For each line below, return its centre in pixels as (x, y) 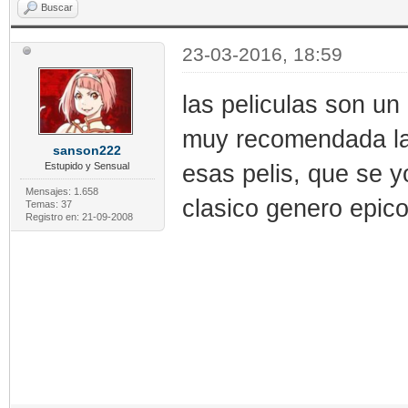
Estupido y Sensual (87, 166)
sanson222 (87, 151)
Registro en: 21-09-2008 (79, 217)
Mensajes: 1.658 (61, 192)
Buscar (57, 8)
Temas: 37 (48, 204)
